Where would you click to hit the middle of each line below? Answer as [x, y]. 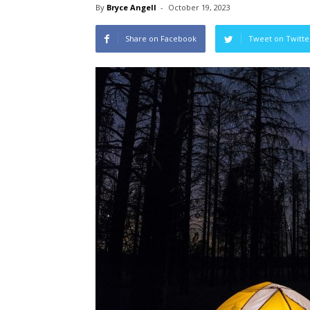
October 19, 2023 [199, 7]
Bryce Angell [131, 7]
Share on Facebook [161, 38]
